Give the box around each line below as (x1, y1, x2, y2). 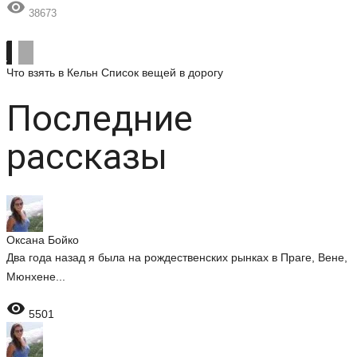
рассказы (6, 135, 167, 178)
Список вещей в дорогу (101, 66, 223, 79)
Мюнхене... (6, 270, 65, 283)
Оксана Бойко (6, 233, 79, 246)
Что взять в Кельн (6, 66, 98, 79)
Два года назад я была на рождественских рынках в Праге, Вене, (6, 251, 347, 264)
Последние (6, 97, 193, 139)
